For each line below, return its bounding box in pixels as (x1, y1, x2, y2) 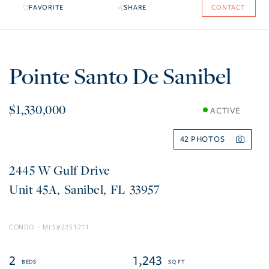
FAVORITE (29, 4, 64, 12)
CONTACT (211, 4, 246, 12)
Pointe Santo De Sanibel (9, 61, 232, 91)
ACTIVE (210, 105, 241, 116)
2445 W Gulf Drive (9, 162, 110, 179)
